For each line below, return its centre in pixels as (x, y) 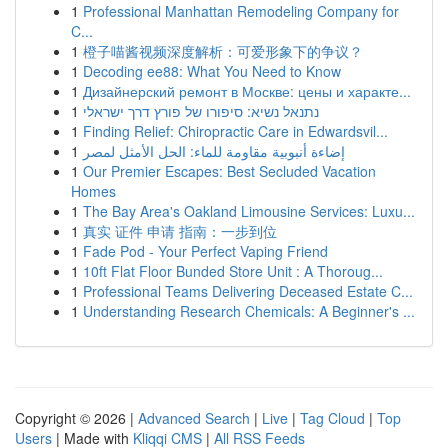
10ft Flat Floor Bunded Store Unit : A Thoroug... (233, 271)
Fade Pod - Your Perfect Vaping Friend (205, 251)
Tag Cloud (332, 418)
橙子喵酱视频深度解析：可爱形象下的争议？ (223, 51)
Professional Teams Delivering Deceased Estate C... (248, 291)
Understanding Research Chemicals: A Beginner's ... (249, 311)
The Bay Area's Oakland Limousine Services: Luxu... (249, 211)
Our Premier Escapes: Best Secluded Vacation (229, 171)
